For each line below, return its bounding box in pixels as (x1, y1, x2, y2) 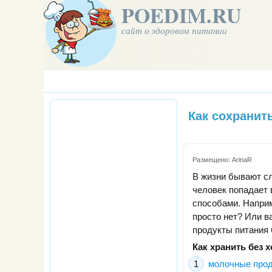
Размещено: (192, 156, 232, 164)
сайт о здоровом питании (121, 24, 227, 36)
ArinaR (232, 156, 252, 164)
